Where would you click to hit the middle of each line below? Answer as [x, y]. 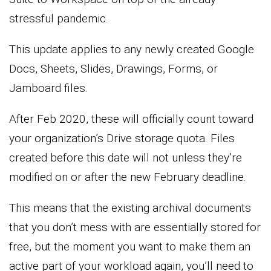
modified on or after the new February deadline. [128, 177]
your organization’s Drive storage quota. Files [122, 139]
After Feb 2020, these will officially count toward [131, 119]
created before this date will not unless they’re [126, 158]
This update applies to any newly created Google [132, 50]
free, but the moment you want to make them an [130, 247]
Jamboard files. [48, 88]
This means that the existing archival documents [130, 208]
